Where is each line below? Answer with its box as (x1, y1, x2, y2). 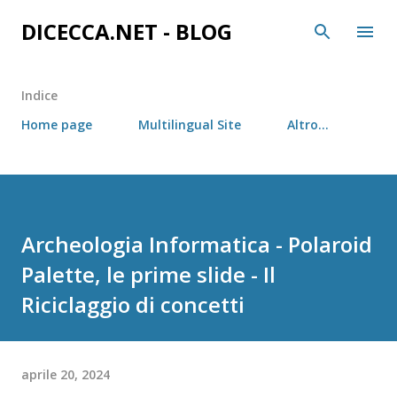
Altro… (287, 116, 329, 133)
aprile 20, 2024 (21, 365, 110, 383)
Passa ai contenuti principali (117, 14, 284, 30)
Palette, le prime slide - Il (21, 260, 276, 289)
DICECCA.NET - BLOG (21, 17, 232, 46)
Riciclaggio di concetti (21, 290, 245, 319)
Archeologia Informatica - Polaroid (21, 230, 372, 259)
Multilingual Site (138, 116, 241, 133)
